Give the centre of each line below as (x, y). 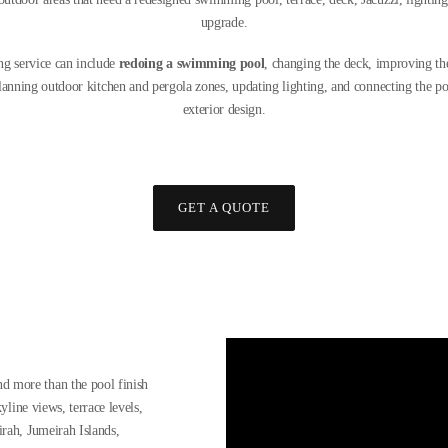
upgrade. (224, 22)
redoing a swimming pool (191, 63)
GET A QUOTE (224, 208)
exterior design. (224, 109)
